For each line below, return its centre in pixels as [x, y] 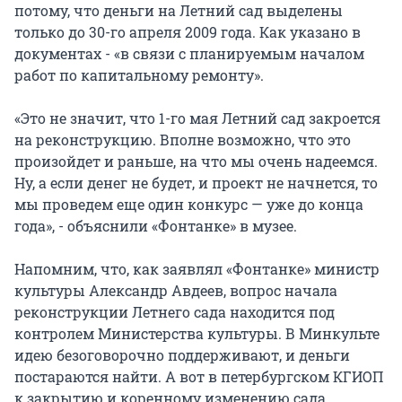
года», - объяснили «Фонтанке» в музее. [156, 225]
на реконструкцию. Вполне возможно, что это [183, 139]
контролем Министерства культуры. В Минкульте [197, 333]
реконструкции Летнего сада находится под [175, 311]
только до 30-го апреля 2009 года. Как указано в [188, 31]
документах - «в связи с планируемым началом [189, 53]
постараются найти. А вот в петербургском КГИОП [199, 376]
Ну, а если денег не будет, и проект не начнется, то [196, 182]
